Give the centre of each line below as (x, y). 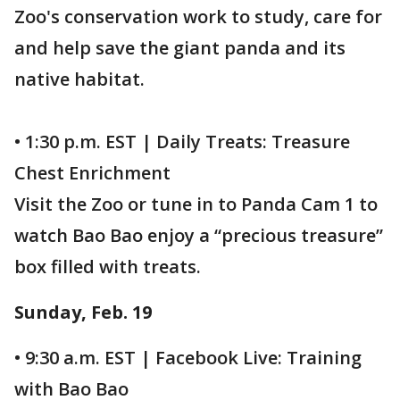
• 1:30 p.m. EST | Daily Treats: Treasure (182, 142)
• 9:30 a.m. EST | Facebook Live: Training (188, 358)
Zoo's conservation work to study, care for (198, 17)
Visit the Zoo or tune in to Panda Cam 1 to (196, 204)
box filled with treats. (108, 267)
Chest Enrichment (92, 173)
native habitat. (79, 79)
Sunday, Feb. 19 (83, 312)
